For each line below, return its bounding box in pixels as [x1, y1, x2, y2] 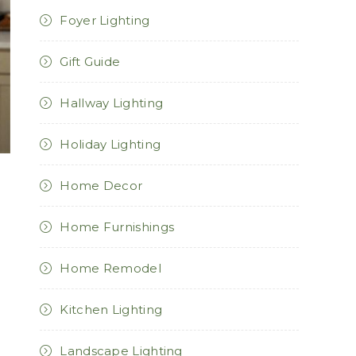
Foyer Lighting [60, 12, 150, 28]
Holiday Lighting [60, 136, 161, 152]
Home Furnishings [60, 219, 175, 234]
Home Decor [60, 177, 143, 193]
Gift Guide [60, 53, 121, 69]
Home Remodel [60, 260, 161, 276]
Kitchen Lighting [60, 301, 163, 317]
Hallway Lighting [60, 95, 164, 110]
